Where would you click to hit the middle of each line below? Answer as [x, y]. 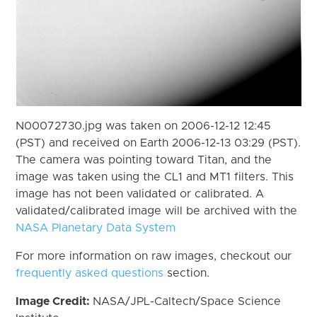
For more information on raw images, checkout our [154, 256]
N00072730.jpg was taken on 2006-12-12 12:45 [144, 126]
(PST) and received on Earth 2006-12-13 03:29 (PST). [158, 143]
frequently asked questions [90, 273]
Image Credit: [54, 301]
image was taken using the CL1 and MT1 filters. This [155, 177]
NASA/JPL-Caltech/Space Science [187, 301]
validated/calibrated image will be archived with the [157, 211]
